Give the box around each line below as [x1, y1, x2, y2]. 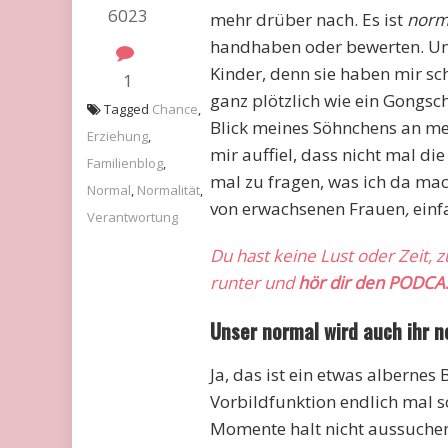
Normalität [137, 180, 200, 199]
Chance [152, 99, 198, 118]
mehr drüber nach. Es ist [209, 7, 407, 31]
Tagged [104, 99, 152, 118]
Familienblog [87, 153, 163, 172]
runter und [209, 270, 294, 294]
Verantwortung [87, 207, 178, 226]
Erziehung [87, 126, 148, 145]
